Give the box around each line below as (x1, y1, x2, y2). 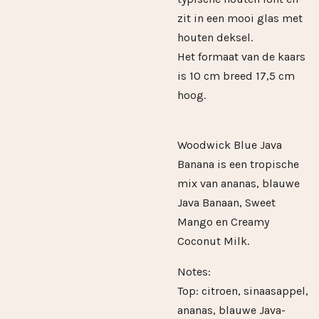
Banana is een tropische (177, 157, 299, 171)
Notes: (177, 264, 211, 278)
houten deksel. (177, 30, 253, 44)
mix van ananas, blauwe (177, 176, 300, 190)
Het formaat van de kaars (177, 49, 305, 63)
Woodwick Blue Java (177, 137, 282, 152)
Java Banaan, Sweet (177, 195, 276, 209)
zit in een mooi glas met (177, 11, 303, 25)
